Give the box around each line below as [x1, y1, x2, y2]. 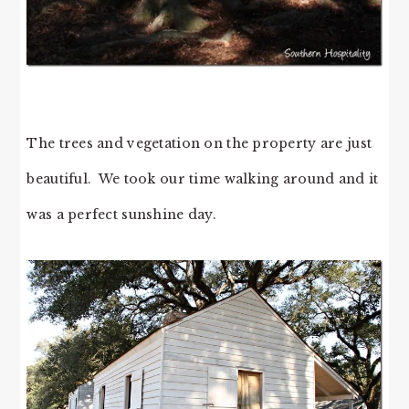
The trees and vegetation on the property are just [26, 135, 372, 152]
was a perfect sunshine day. [26, 206, 216, 224]
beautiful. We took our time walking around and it [26, 171, 379, 188]
